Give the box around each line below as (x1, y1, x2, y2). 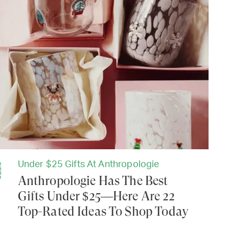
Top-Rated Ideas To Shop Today (17, 204, 189, 219)
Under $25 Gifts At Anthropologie (17, 160, 159, 170)
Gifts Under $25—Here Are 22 (17, 189, 174, 204)
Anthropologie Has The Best (17, 174, 168, 189)
